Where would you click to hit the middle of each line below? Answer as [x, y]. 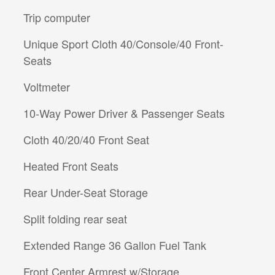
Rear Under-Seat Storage [86, 192]
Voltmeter [47, 87]
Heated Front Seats [71, 166]
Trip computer [57, 17]
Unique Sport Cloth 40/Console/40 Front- [123, 44]
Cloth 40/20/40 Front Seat [86, 140]
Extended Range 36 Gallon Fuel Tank [115, 245]
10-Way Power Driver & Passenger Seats [124, 113]
